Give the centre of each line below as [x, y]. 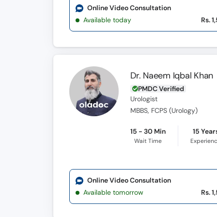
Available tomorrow [113, 192]
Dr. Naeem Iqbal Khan [172, 76]
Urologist [144, 99]
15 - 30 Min [148, 131]
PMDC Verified [161, 89]
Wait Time [148, 141]
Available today [107, 20]
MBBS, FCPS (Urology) [164, 111]
